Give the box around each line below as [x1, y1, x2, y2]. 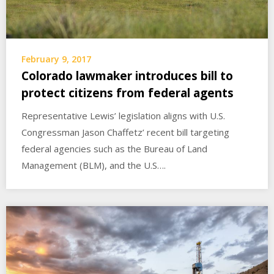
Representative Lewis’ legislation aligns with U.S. [21, 109, 225, 122]
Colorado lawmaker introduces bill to [21, 68, 233, 84]
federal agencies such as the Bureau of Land [21, 143, 207, 155]
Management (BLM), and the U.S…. [21, 159, 166, 172]
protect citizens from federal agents [21, 85, 234, 102]
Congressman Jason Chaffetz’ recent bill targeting [21, 126, 229, 139]
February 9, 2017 [21, 53, 91, 65]
